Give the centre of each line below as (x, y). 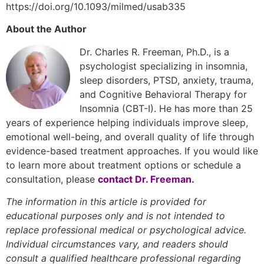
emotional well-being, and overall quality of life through (130, 136)
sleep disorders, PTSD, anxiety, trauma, (166, 80)
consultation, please (52, 179)
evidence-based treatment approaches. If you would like (132, 151)
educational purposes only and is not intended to (115, 216)
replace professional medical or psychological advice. (126, 230)
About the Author (46, 29)
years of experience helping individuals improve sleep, (127, 122)
